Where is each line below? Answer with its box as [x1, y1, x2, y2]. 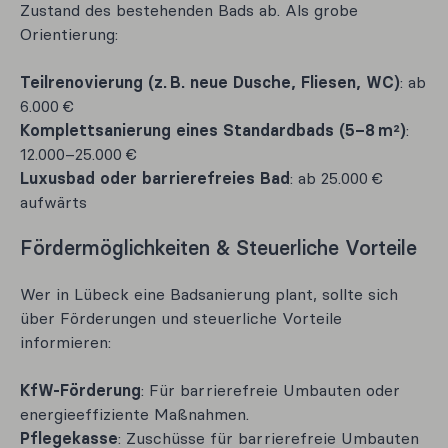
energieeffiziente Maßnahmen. [20, 404, 249, 424]
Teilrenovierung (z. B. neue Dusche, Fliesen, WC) [20, 72, 400, 92]
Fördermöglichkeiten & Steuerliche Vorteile [20, 235, 417, 260]
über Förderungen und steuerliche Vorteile [20, 308, 342, 328]
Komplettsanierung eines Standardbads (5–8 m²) [20, 120, 406, 140]
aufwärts [20, 192, 87, 212]
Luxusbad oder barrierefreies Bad [20, 168, 290, 188]
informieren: [20, 332, 111, 352]
